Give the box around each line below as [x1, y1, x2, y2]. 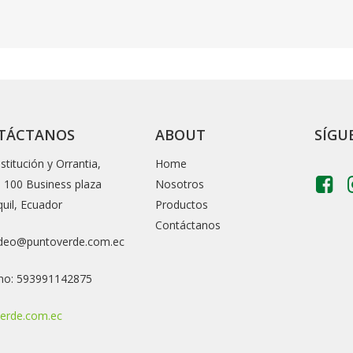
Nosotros [155, 176, 205, 191]
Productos [155, 196, 209, 212]
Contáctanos [155, 217, 221, 232]
